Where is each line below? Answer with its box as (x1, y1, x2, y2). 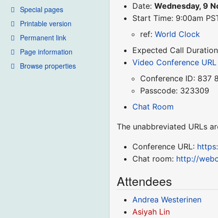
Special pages (20, 4, 63, 14)
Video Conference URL (132, 57, 217, 68)
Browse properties (20, 60, 76, 71)
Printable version (20, 18, 72, 28)
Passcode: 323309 (140, 86, 210, 96)
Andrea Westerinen (132, 195, 202, 205)
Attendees (117, 172, 172, 190)
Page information (20, 46, 73, 56)
